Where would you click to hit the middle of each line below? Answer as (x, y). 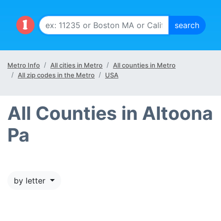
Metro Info (24, 65)
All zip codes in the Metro (56, 75)
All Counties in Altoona (110, 113)
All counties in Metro (144, 65)
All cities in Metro (76, 65)
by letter (31, 181)
